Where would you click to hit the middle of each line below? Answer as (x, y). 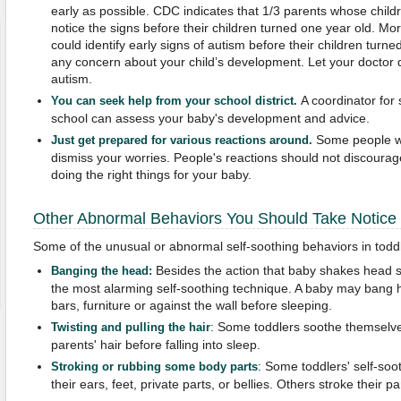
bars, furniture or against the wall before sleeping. (191, 305)
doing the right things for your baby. (151, 175)
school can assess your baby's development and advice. (210, 118)
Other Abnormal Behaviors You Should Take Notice (214, 218)
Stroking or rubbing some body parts (154, 367)
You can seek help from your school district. (175, 101)
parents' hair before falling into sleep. (155, 345)
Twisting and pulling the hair (130, 328)
